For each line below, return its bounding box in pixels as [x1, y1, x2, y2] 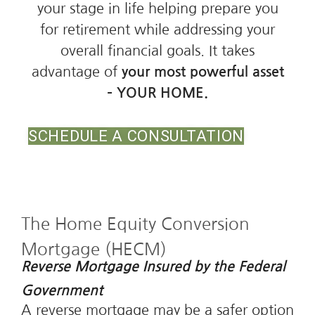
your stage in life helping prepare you [37, 1, 278, 15]
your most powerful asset [121, 65, 284, 79]
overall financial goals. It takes [60, 44, 255, 58]
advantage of [31, 65, 122, 79]
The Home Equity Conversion [21, 215, 250, 232]
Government [21, 283, 103, 297]
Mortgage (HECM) [21, 240, 167, 257]
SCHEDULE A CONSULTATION [28, 127, 245, 145]
